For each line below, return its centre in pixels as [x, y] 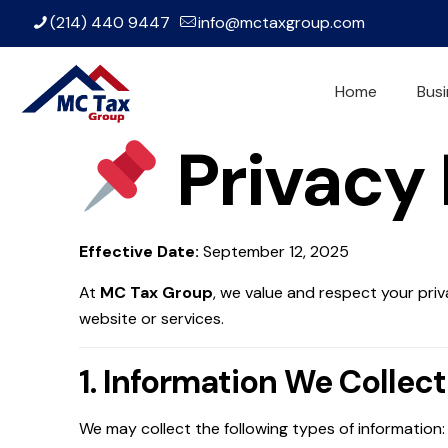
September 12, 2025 [274, 251]
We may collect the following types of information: [262, 428]
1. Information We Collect [262, 382]
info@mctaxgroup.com [281, 22]
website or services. [151, 318]
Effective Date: [139, 251]
